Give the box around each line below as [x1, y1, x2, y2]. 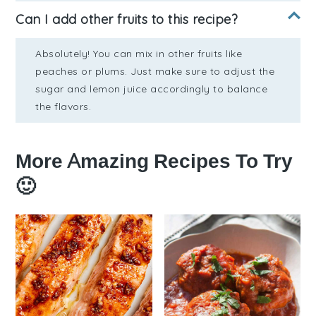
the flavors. [35, 100, 92, 114]
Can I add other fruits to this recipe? [16, 11, 238, 28]
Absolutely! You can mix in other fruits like [35, 47, 243, 61]
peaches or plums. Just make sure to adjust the [35, 65, 275, 78]
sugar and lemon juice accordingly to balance [35, 83, 268, 96]
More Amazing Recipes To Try [16, 150, 293, 174]
